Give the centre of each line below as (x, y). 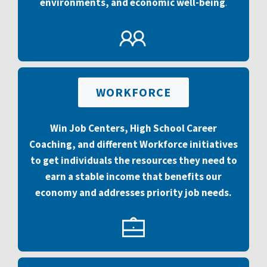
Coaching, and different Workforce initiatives (133, 144)
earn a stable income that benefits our (133, 176)
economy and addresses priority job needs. (133, 193)
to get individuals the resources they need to (133, 160)
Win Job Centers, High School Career (133, 128)
